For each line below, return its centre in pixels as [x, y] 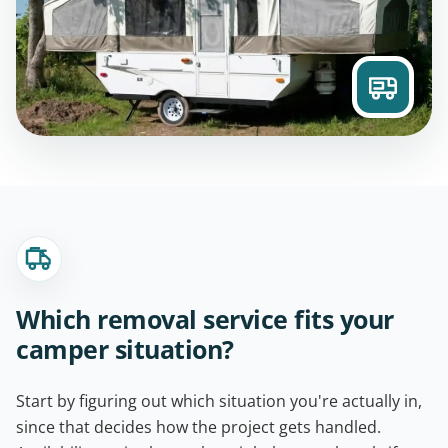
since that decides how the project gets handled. [198, 426]
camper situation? [125, 348]
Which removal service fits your [205, 318]
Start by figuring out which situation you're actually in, [219, 400]
